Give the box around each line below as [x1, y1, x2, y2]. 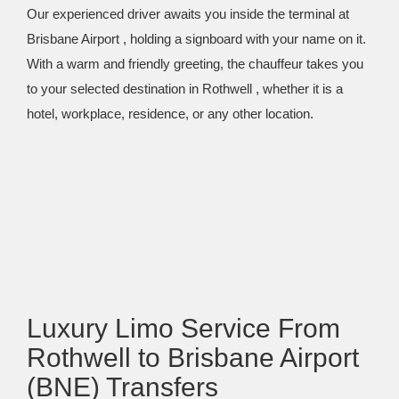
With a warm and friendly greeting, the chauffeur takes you [27, 56, 363, 71]
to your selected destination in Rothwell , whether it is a [27, 81, 343, 96]
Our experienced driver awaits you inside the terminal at [27, 6, 349, 21]
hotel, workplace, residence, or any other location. [27, 106, 313, 121]
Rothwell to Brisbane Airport [27, 343, 359, 372]
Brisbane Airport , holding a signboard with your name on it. [27, 31, 366, 46]
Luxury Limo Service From [27, 313, 340, 343]
